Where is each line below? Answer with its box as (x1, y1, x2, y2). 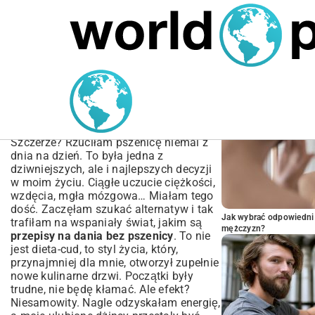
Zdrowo (11, 116, 72, 136)
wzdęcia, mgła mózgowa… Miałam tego (11, 189, 214, 202)
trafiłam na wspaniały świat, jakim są (11, 216, 202, 229)
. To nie (173, 229, 211, 243)
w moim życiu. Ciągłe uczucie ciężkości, (11, 176, 215, 189)
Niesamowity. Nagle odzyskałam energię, (11, 296, 221, 309)
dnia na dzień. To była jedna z (11, 149, 164, 162)
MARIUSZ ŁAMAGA (11, 66, 89, 76)
